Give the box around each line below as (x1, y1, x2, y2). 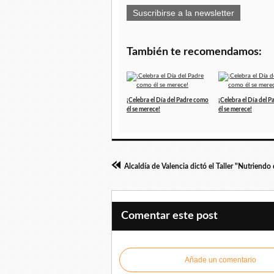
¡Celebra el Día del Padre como (127, 97, 209, 103)
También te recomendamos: (127, 46, 262, 57)
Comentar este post (121, 210, 218, 221)
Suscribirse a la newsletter (133, 8, 234, 18)
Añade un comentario (184, 256, 256, 264)
